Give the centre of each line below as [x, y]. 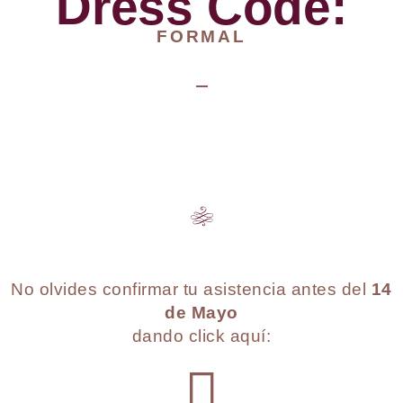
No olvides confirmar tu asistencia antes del [191, 289]
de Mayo [201, 313]
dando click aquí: [201, 336]
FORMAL [201, 36]
